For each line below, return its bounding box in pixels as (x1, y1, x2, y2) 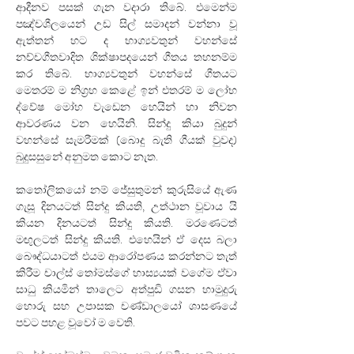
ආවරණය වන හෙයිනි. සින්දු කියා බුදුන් (16, 115, 237, 131)
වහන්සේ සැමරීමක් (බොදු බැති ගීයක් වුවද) (16, 132, 237, 148)
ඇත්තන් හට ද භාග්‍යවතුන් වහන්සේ (16, 32, 237, 48)
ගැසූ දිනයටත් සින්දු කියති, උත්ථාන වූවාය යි (16, 198, 237, 214)
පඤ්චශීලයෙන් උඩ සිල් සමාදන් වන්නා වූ (16, 16, 237, 32)
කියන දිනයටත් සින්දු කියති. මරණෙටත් (16, 215, 237, 231)
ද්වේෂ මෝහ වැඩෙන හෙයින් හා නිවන (16, 99, 237, 115)
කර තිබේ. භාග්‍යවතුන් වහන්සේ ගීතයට (16, 66, 237, 81)
